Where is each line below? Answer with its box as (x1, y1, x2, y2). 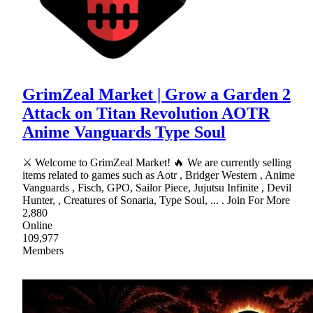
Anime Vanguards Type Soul (22, 122, 226, 141)
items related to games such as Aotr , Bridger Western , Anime (22, 168, 295, 181)
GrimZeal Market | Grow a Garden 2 (22, 85, 291, 103)
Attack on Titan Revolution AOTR (22, 103, 270, 122)
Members (22, 244, 64, 256)
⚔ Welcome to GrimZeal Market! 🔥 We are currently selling (22, 156, 291, 168)
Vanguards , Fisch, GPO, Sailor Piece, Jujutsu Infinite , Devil (22, 181, 291, 194)
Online (22, 219, 52, 231)
